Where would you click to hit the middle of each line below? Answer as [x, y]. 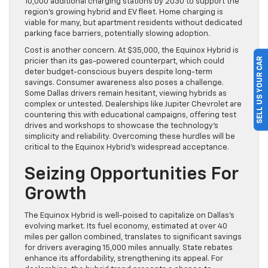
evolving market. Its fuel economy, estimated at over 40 [126, 227]
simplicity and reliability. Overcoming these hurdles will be [130, 137]
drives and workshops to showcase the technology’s [121, 126]
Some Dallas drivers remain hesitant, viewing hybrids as [126, 94]
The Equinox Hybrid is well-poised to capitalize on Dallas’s [130, 216]
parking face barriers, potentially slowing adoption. [117, 34]
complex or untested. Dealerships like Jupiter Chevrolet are [133, 105]
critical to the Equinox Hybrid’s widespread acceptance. [127, 148]
